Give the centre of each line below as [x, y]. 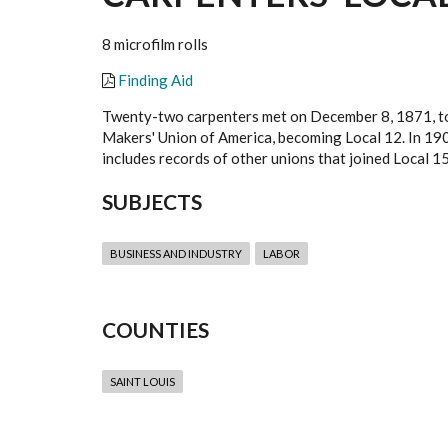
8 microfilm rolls [155, 44]
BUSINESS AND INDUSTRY [176, 254]
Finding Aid [155, 80]
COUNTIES [155, 330]
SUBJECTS [152, 202]
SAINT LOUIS [142, 382]
